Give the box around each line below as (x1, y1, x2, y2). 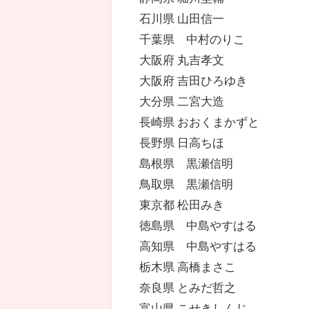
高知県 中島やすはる (139, 240, 257, 252)
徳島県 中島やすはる (139, 219, 257, 232)
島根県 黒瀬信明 (139, 157, 234, 170)
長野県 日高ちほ (139, 137, 225, 149)
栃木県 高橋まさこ (139, 261, 237, 273)
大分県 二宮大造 (139, 95, 225, 108)
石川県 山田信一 (139, 12, 225, 25)
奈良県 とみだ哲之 (139, 281, 237, 294)
